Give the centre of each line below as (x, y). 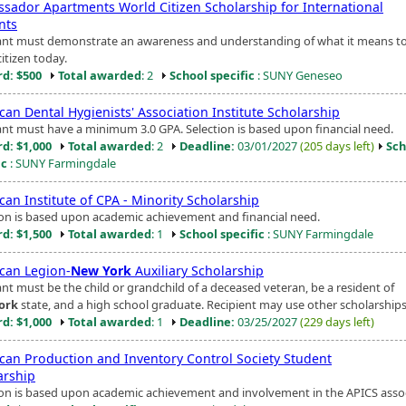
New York (101, 270)
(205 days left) (337, 145)
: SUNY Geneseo (299, 75)
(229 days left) (337, 321)
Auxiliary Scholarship (198, 270)
